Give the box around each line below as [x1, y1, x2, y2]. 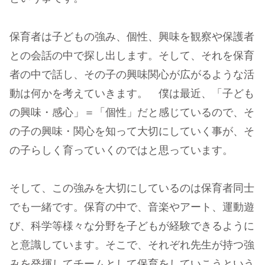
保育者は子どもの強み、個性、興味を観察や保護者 [9, 31, 254, 43]
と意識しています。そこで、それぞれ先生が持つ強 [9, 240, 254, 251]
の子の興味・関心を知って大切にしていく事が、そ [9, 126, 254, 137]
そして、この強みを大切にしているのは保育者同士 [9, 183, 254, 195]
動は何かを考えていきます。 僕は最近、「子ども [9, 88, 254, 99]
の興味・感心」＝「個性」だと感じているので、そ [9, 107, 254, 118]
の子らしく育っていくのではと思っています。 [9, 145, 233, 156]
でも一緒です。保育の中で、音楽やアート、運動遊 [9, 202, 254, 214]
